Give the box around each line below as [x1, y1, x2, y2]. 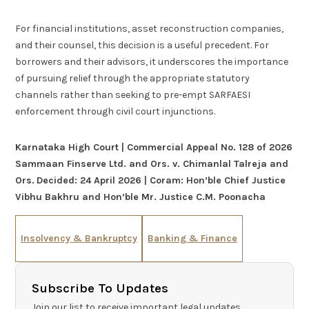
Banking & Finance [148, 232, 238, 245]
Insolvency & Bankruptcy [20, 232, 137, 245]
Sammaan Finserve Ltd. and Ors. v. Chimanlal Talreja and [15, 158, 289, 170]
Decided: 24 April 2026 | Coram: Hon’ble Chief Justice [37, 175, 286, 187]
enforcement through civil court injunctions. [15, 105, 216, 117]
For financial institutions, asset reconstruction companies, [15, 22, 284, 34]
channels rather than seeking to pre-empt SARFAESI [15, 88, 251, 101]
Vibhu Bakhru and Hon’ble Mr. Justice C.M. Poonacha [15, 191, 266, 203]
